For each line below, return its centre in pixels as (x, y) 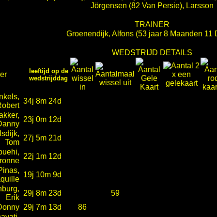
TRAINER (152, 24)
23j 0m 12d (42, 119)
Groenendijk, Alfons (100, 34)
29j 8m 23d (42, 193)
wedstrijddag (46, 78)
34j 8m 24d (42, 101)
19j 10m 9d (42, 175)
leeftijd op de (46, 71)
